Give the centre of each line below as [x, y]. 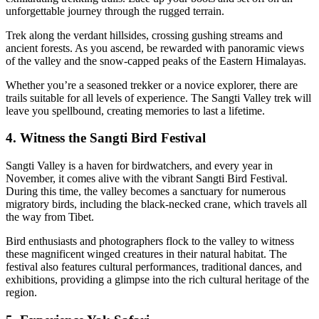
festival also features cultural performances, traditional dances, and [154, 267]
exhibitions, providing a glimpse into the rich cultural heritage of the [157, 280]
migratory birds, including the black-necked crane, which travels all [156, 204]
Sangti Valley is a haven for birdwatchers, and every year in [139, 166]
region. [21, 293]
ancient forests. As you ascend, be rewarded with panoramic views [155, 48]
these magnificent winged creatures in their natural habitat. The [146, 254]
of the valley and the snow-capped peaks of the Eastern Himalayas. [156, 61]
